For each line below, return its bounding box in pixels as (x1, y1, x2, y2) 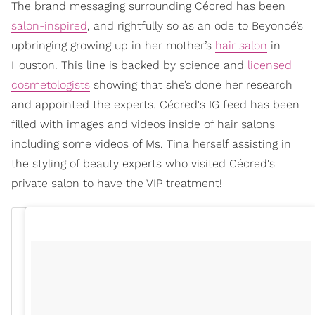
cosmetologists (11, 78, 90, 91)
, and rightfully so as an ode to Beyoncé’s (87, 19, 303, 32)
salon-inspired (11, 19, 87, 32)
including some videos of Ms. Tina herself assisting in (11, 137, 291, 150)
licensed (247, 58, 292, 72)
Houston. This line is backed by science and (11, 58, 247, 72)
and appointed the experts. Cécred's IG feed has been (11, 98, 300, 111)
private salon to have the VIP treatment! (11, 176, 222, 190)
